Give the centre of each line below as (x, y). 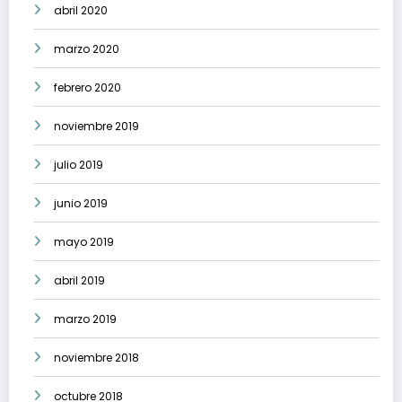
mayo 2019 (84, 242)
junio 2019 (81, 204)
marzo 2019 (85, 319)
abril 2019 (79, 281)
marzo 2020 (87, 49)
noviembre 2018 (96, 358)
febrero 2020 (87, 88)
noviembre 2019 (96, 127)
